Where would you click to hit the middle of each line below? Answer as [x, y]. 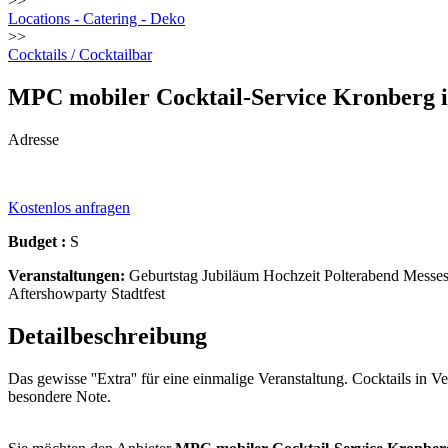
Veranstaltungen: [66, 275]
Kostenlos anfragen [69, 207]
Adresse [33, 139]
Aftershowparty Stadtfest [86, 293]
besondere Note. [59, 396]
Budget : [37, 241]
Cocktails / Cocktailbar [80, 54]
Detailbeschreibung [107, 335]
